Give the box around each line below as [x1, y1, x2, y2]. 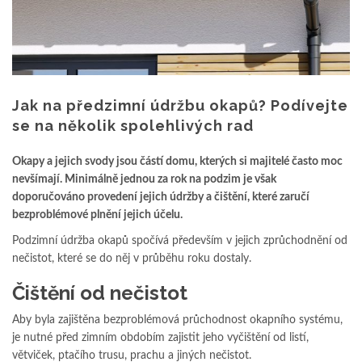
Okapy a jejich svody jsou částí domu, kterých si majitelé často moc [12, 155, 343, 167]
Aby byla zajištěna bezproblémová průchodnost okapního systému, [12, 314, 343, 326]
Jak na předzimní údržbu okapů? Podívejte [12, 96, 348, 114]
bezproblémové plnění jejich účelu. [12, 208, 185, 221]
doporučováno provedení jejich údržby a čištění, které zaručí [12, 191, 309, 203]
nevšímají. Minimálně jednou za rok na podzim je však [12, 173, 276, 185]
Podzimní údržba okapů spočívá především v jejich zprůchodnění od [12, 234, 347, 246]
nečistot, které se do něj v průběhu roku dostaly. [12, 252, 251, 264]
